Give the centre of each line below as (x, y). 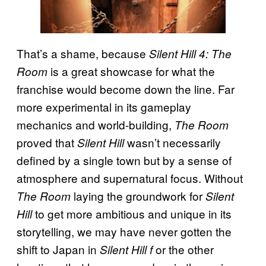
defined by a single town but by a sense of (124, 160)
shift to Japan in (58, 249)
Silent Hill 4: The (190, 54)
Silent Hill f (126, 250)
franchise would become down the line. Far (126, 89)
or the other (183, 249)
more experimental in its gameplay (104, 107)
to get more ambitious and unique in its (132, 214)
